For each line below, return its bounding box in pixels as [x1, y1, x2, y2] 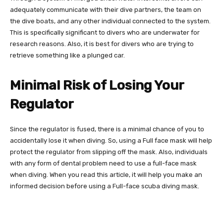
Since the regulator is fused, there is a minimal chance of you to [10, 125, 204, 133]
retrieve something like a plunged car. [10, 51, 125, 59]
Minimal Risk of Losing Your [10, 77, 184, 93]
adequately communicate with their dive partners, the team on [10, 5, 201, 13]
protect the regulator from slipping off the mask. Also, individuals [10, 148, 208, 156]
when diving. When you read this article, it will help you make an [10, 170, 202, 178]
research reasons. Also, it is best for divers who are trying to [10, 40, 194, 48]
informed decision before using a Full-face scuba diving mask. [10, 182, 199, 190]
